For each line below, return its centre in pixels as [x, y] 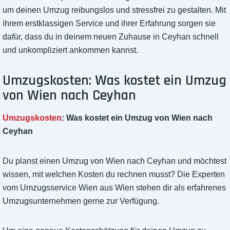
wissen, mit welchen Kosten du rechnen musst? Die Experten [114, 175]
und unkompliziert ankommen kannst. [70, 50]
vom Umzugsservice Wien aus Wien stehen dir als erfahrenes [114, 188]
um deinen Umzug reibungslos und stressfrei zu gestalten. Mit [114, 10]
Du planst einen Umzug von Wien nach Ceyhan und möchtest [114, 161]
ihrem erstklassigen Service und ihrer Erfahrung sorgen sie [109, 24]
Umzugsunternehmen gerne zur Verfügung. [81, 201]
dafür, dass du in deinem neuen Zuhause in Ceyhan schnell [111, 37]
